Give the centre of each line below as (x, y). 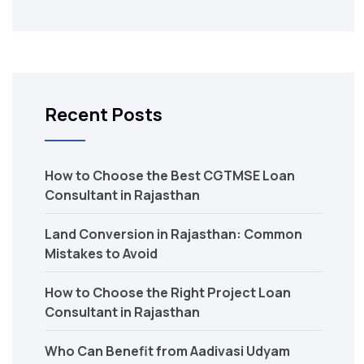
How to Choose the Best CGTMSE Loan (170, 175)
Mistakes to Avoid (101, 253)
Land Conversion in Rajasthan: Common (173, 234)
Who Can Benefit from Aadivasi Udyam (167, 351)
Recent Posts (104, 114)
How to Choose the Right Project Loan (168, 292)
